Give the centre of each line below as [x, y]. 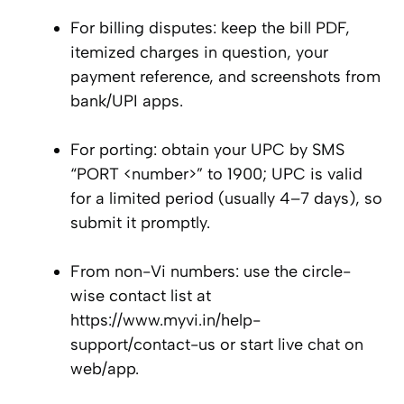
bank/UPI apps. [127, 101]
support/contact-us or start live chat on [217, 345]
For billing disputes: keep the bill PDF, [210, 28]
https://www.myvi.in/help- [165, 321]
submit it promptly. [140, 223]
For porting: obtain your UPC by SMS [207, 150]
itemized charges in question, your [199, 53]
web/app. [105, 369]
